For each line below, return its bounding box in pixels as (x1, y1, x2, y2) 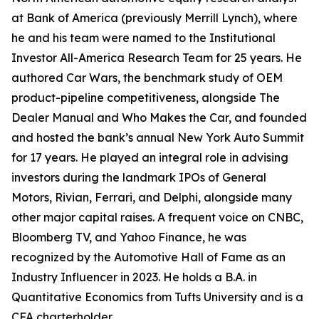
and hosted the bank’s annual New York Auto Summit (11, 130, 304, 145)
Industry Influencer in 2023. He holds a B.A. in (11, 270, 257, 284)
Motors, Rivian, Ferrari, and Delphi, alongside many (11, 190, 292, 204)
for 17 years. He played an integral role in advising (11, 150, 288, 164)
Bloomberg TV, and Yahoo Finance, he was (11, 230, 246, 244)
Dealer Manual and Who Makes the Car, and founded (11, 110, 307, 125)
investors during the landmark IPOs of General (11, 170, 266, 184)
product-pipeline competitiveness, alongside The (11, 90, 280, 105)
